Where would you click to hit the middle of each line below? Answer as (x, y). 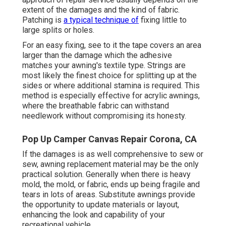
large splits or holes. (58, 30)
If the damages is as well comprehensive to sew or (113, 154)
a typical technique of (101, 20)
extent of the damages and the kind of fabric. (101, 10)
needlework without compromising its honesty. (104, 116)
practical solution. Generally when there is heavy (106, 175)
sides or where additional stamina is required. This (111, 86)
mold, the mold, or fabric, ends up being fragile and (111, 185)
